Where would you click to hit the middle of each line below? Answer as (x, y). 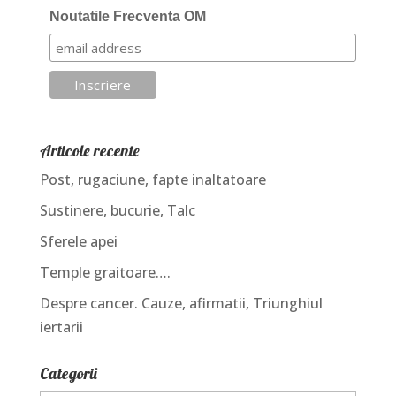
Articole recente (89, 151)
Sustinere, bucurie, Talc (117, 211)
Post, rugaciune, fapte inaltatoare (152, 180)
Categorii (68, 374)
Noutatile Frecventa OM (127, 17)
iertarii (61, 327)
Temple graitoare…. (105, 273)
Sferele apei (78, 242)
